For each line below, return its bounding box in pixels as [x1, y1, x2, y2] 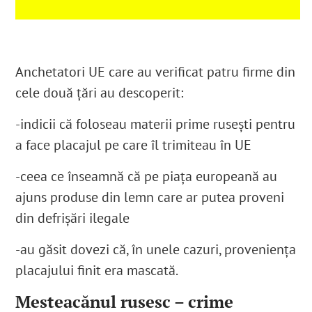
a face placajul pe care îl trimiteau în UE [15, 136, 252, 155]
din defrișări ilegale [15, 209, 130, 228]
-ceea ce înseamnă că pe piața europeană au [15, 167, 278, 186]
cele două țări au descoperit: [15, 84, 187, 102]
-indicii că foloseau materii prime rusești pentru [15, 115, 296, 134]
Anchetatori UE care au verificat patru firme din [15, 63, 296, 81]
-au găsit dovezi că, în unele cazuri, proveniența [15, 240, 297, 259]
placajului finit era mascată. [15, 261, 179, 280]
